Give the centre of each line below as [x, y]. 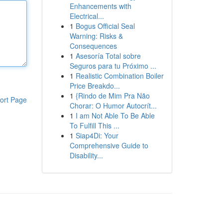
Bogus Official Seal [105, 26]
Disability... [86, 155]
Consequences [93, 46]
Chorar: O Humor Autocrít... [113, 106]
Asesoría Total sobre [108, 56]
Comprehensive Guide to [109, 145]
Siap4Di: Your [97, 135]
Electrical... [87, 16]
